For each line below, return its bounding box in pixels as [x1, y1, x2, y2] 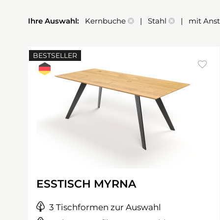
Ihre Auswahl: [28, 16, 81, 26]
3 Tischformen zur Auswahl [49, 202, 161, 212]
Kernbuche [81, 16, 128, 26]
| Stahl [134, 16, 168, 26]
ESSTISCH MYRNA [36, 177, 136, 191]
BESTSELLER [33, 51, 77, 60]
